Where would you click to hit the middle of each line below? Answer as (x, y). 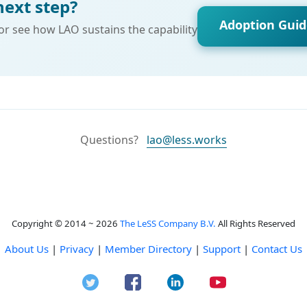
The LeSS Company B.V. (168, 223)
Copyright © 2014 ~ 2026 (66, 223)
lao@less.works (187, 140)
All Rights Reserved (256, 223)
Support (222, 249)
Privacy (77, 249)
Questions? (109, 140)
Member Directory (148, 249)
